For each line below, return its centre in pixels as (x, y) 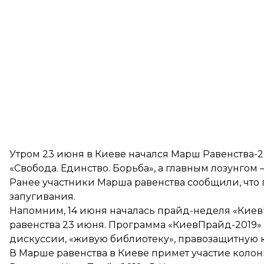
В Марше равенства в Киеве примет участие (121, 253)
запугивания (42, 197)
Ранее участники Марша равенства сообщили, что (136, 182)
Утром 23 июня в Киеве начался (90, 154)
